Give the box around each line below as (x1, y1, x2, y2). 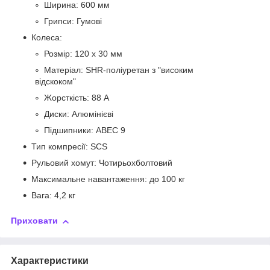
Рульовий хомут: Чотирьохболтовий (31, 158, 172, 168)
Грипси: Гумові (44, 16, 102, 27)
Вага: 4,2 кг (31, 190, 75, 201)
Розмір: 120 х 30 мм (44, 49, 122, 59)
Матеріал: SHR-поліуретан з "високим (44, 65, 193, 75)
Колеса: (31, 33, 62, 43)
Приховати (11, 216, 58, 226)
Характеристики (11, 255, 89, 266)
